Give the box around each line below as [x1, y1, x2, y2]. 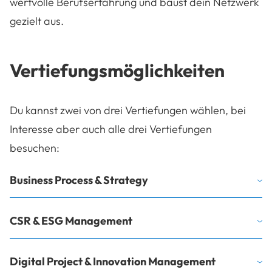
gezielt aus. [10, 13, 64, 28]
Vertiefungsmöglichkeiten [10, 58, 225, 82]
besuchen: [10, 140, 59, 155]
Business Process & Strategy [10, 172, 148, 187]
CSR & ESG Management [10, 213, 132, 228]
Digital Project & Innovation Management [10, 254, 216, 268]
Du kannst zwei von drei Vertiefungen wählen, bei [10, 103, 246, 117]
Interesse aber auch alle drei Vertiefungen [10, 121, 212, 136]
